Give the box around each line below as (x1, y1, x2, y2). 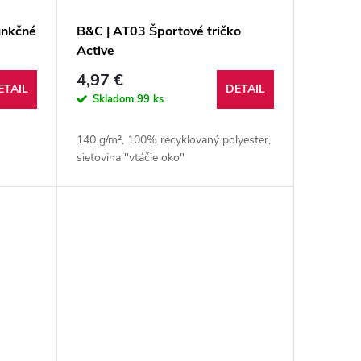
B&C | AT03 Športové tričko (76, 23, 241, 41)
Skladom (92, 91, 137, 106)
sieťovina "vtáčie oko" (76, 150, 191, 166)
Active (76, 42, 114, 60)
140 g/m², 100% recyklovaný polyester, (76, 132, 271, 148)
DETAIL (226, 81, 265, 98)
